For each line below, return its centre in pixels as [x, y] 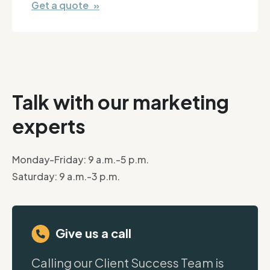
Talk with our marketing [121, 102]
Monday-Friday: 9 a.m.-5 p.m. [80, 160]
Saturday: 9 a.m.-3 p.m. [66, 177]
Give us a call [93, 233]
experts [49, 126]
